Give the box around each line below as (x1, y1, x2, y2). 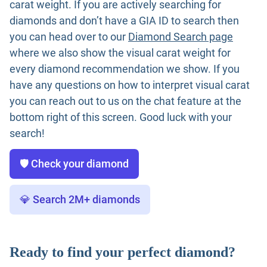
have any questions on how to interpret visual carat (10, 79, 250, 92)
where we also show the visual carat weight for (10, 46, 231, 60)
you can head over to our (10, 30, 128, 44)
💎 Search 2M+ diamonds (20, 193, 140, 206)
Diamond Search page (128, 30, 233, 44)
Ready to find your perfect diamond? (10, 244, 235, 260)
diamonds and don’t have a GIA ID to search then (10, 14, 239, 27)
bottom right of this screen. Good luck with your (10, 111, 232, 124)
